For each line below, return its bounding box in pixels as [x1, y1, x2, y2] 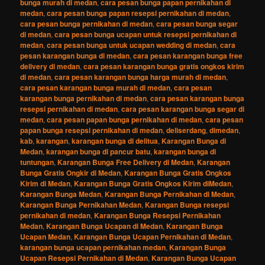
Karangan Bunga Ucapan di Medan [46, 221, 163, 232]
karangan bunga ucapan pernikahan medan [20, 242, 166, 253]
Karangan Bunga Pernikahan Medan [20, 199, 142, 211]
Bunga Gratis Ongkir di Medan [20, 167, 121, 179]
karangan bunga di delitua [72, 135, 159, 147]
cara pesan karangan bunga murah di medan [20, 82, 171, 93]
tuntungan [20, 157, 54, 168]
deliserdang [166, 125, 206, 136]
